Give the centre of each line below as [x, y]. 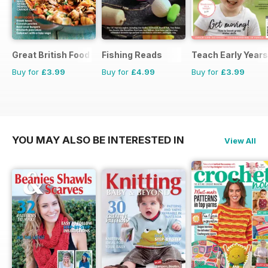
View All [240, 140]
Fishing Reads [132, 54]
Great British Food [51, 54]
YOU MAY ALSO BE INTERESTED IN [98, 140]
